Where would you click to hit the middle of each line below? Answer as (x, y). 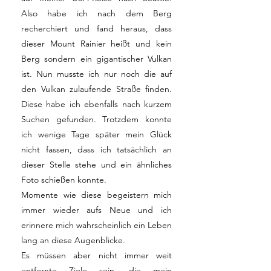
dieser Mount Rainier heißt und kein (96, 44)
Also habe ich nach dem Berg (96, 13)
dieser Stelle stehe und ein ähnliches (96, 165)
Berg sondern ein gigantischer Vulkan (96, 59)
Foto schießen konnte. (65, 180)
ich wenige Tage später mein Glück (96, 134)
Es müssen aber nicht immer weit (96, 255)
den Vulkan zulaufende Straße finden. (96, 89)
